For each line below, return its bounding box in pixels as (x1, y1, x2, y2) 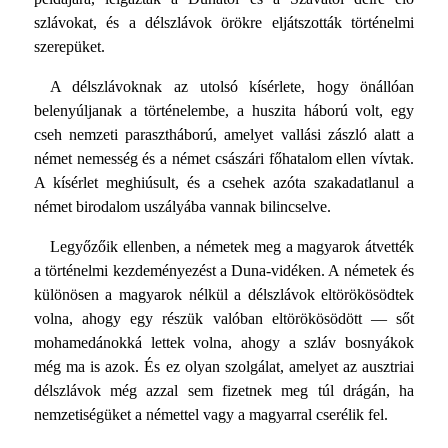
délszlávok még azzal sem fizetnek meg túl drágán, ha (33, 382, 415, 400)
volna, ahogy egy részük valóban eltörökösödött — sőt (33, 310, 415, 328)
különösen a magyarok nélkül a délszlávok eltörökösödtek (33, 286, 415, 304)
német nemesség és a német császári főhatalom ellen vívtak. (33, 150, 415, 168)
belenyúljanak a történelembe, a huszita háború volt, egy (33, 102, 415, 120)
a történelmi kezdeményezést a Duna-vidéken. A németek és (33, 262, 415, 280)
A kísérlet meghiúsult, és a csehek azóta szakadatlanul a (33, 174, 415, 192)
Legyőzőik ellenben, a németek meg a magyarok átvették (49, 238, 415, 256)
